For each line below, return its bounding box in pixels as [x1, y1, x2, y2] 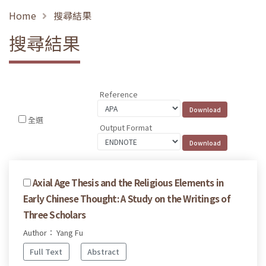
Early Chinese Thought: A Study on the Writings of [23, 191, 230, 205]
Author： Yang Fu [23, 226, 83, 238]
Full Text [30, 246, 63, 258]
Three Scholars [23, 207, 86, 221]
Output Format [100, 121, 153, 133]
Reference [100, 88, 138, 100]
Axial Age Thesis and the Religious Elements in [33, 175, 224, 189]
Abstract [87, 246, 120, 258]
